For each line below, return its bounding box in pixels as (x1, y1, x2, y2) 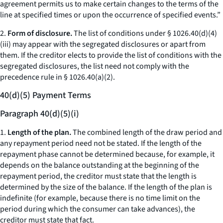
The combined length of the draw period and (71, 127, 222, 138)
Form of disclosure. (7, 28, 72, 39)
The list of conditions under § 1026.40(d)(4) (72, 28, 217, 39)
